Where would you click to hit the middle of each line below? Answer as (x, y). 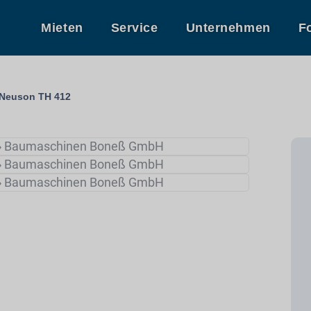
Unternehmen (228, 28)
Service (134, 28)
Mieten (62, 28)
